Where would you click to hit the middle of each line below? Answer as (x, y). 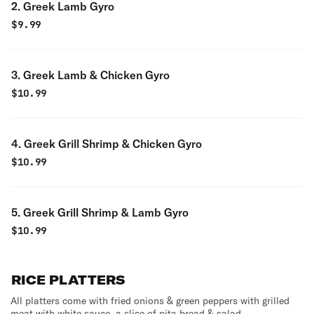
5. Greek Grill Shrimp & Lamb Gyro (100, 212)
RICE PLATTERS (68, 280)
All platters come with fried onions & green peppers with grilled (150, 301)
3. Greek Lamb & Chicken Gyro (90, 75)
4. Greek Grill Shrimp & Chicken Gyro (107, 144)
